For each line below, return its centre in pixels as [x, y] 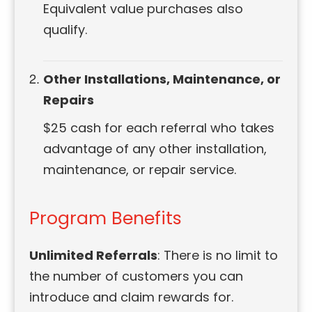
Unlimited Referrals [94, 256]
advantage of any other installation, [155, 149]
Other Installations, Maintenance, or [162, 79]
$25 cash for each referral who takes [159, 128]
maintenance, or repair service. [140, 170]
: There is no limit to [218, 256]
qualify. [65, 30]
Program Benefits [106, 219]
